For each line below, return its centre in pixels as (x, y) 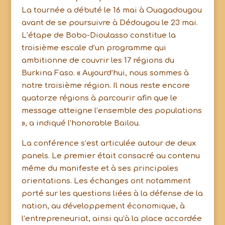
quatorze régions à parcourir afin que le (99, 98)
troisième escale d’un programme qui (94, 48)
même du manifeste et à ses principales (100, 168)
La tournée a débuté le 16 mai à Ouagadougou (111, 10)
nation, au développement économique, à (103, 206)
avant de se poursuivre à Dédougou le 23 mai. (109, 23)
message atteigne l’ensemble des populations (111, 111)
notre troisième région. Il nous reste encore (105, 86)
